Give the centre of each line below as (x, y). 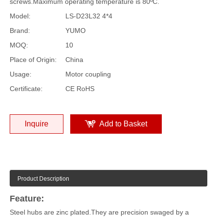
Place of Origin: (33, 59)
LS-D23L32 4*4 (89, 16)
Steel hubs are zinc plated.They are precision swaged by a (99, 212)
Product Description (43, 178)
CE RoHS (80, 88)
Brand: (20, 30)
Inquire (37, 124)
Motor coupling (88, 74)
